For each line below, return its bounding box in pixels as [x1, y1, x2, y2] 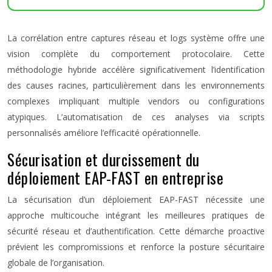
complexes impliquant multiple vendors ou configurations [7, 95, 265, 107]
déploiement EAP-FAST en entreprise [7, 166, 223, 189]
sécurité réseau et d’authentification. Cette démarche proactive [7, 225, 265, 237]
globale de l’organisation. [7, 257, 104, 268]
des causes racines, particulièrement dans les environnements [7, 80, 265, 91]
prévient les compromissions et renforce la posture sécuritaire [7, 241, 265, 253]
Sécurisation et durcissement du [7, 148, 200, 171]
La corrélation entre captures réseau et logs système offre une [7, 32, 265, 44]
